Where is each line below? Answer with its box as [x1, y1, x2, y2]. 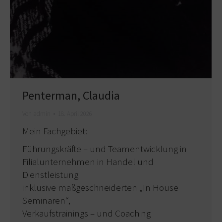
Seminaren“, [22, 194, 70, 207]
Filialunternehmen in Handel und [22, 156, 154, 168]
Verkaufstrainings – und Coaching [22, 207, 151, 220]
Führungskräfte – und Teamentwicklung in [22, 143, 187, 155]
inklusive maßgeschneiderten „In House [22, 181, 178, 194]
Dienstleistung [22, 168, 78, 181]
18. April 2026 [58, 110, 92, 118]
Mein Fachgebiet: [22, 125, 87, 137]
